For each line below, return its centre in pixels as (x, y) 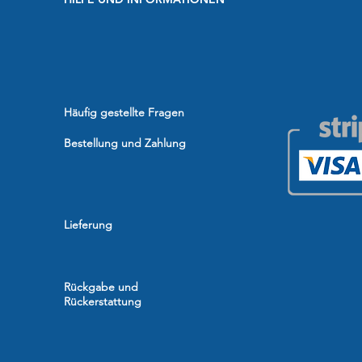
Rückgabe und (101, 287)
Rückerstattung (103, 301)
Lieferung (88, 225)
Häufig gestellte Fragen (124, 112)
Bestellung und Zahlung (125, 143)
